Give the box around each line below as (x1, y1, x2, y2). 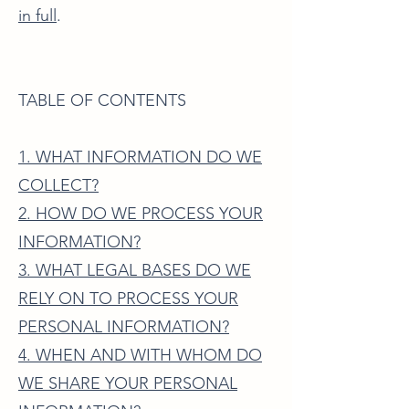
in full (18, 5, 57, 26)
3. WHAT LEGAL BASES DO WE (18, 260, 251, 280)
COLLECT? (18, 175, 99, 195)
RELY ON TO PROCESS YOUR (18, 288, 238, 309)
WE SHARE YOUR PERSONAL (18, 373, 237, 393)
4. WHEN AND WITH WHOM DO (18, 345, 262, 365)
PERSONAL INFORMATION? (18, 317, 229, 337)
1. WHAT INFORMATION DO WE (18, 147, 262, 167)
